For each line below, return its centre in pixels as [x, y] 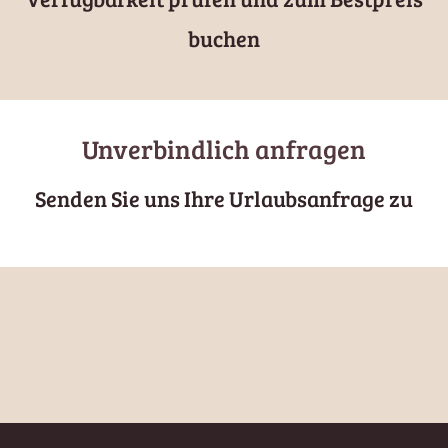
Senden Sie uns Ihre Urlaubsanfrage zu [224, 197]
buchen [224, 38]
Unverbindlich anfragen [224, 149]
